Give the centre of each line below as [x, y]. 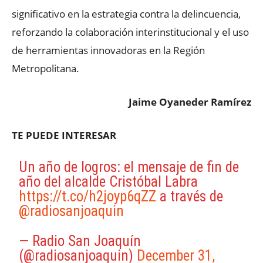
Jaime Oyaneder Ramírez [190, 102]
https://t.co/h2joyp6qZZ [88, 196]
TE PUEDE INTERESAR [64, 135]
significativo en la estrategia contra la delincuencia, [126, 14]
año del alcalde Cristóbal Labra [109, 181]
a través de [190, 196]
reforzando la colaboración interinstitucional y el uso [130, 32]
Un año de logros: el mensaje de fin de [129, 167]
